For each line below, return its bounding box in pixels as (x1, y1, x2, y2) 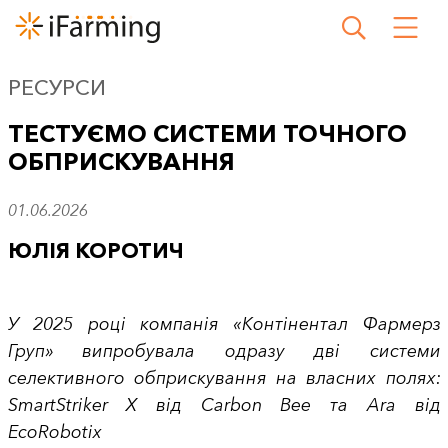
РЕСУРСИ (7, 75, 106, 100)
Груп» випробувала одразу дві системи (7, 340, 441, 362)
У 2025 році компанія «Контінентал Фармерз (7, 313, 441, 335)
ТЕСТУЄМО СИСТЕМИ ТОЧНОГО (7, 119, 407, 148)
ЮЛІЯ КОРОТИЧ (7, 238, 184, 263)
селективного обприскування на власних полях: (7, 367, 441, 389)
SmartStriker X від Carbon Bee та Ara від (7, 394, 441, 416)
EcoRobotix (7, 421, 102, 443)
